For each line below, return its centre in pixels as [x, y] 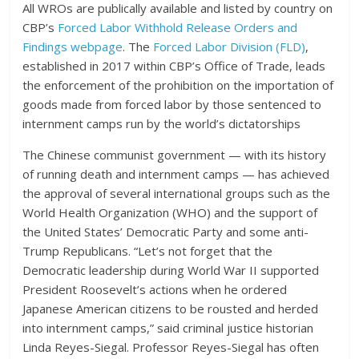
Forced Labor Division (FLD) [230, 47]
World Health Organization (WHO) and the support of [170, 213]
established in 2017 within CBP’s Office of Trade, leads [174, 66]
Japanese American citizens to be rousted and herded [171, 309]
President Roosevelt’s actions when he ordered [155, 290]
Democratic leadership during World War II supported [171, 270]
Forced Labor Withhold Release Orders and [178, 28]
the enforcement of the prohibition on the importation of [178, 85]
